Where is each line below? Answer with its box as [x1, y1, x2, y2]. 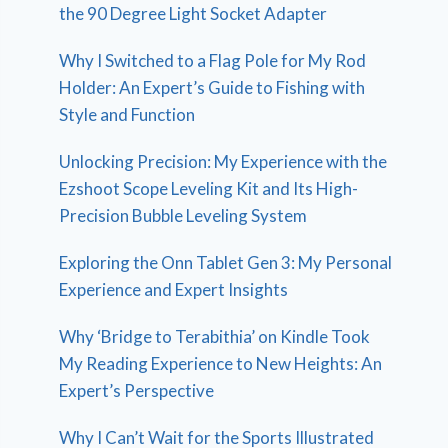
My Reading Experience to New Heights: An [59, 353, 383, 375]
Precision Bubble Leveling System [59, 205, 308, 227]
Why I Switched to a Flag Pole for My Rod [59, 50, 367, 72]
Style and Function [59, 104, 196, 126]
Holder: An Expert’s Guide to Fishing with [59, 77, 366, 99]
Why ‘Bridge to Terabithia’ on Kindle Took [59, 326, 371, 348]
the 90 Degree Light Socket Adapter [59, 3, 328, 25]
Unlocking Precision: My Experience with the [59, 151, 388, 173]
